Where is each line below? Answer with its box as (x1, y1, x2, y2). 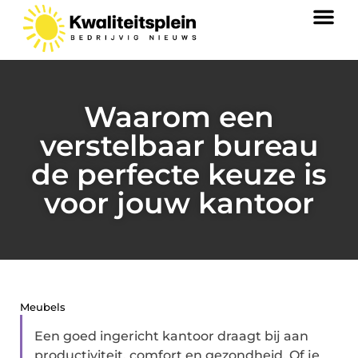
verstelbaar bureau (39, 128, 319, 163)
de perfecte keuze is (31, 157, 327, 192)
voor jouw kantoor (44, 185, 314, 221)
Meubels (20, 300, 66, 313)
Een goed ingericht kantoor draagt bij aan (34, 328, 308, 344)
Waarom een (84, 99, 274, 134)
